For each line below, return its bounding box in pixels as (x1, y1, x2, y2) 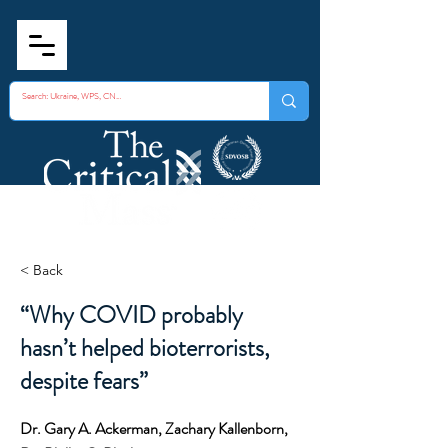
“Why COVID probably (20, 298, 243, 332)
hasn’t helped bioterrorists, (20, 331, 270, 365)
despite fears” (20, 364, 148, 398)
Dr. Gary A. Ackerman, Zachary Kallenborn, (20, 417, 288, 440)
